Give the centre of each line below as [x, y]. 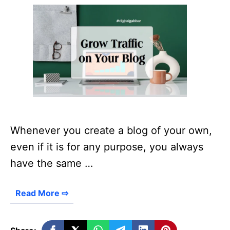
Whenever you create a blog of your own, [111, 130]
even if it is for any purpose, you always [107, 147]
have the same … [52, 163]
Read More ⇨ [42, 193]
